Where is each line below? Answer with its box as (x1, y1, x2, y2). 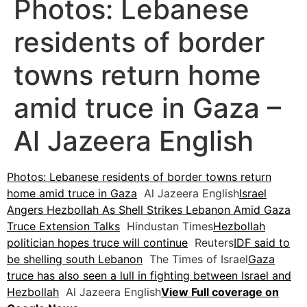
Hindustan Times (120, 219, 213, 234)
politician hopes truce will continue (7, 236, 188, 250)
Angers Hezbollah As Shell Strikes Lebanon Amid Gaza (7, 203, 291, 217)
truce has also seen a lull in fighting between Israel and (7, 269, 291, 283)
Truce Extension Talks (7, 219, 120, 234)
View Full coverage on (161, 285, 279, 299)
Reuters (188, 236, 234, 250)
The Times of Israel (143, 252, 248, 267)
